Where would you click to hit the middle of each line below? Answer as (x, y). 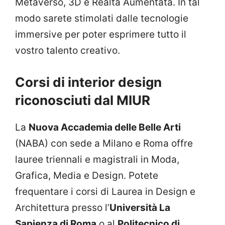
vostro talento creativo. (68, 51)
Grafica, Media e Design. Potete (87, 175)
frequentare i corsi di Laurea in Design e (105, 191)
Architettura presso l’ (62, 207)
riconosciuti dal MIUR (83, 100)
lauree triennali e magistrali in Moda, (97, 159)
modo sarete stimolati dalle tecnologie (102, 19)
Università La (140, 207)
